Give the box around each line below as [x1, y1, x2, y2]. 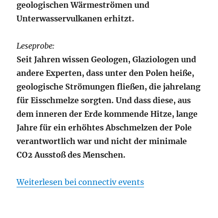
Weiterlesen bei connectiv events [17, 177, 145, 187]
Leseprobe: [17, 40, 55, 51]
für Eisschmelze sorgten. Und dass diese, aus [17, 95, 191, 105]
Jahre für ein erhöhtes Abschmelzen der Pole [17, 122, 192, 132]
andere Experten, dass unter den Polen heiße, [17, 68, 195, 78]
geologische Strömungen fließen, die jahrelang [17, 81, 201, 91]
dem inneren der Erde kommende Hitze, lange [17, 109, 198, 119]
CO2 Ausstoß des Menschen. [17, 149, 126, 160]
